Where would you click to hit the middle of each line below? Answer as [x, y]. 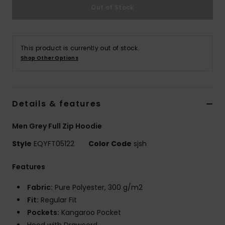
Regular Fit [58, 200]
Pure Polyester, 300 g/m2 [98, 188]
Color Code [110, 144]
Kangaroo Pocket [90, 213]
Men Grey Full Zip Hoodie [57, 126]
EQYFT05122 [54, 144]
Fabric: [40, 188]
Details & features [57, 104]
